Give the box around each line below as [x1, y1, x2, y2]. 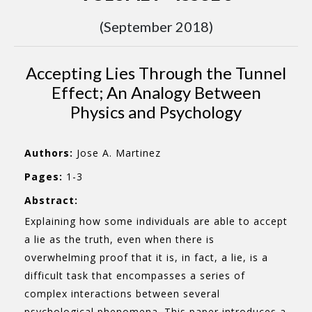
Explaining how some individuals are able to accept [24, 214, 288, 228]
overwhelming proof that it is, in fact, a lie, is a [24, 251, 268, 264]
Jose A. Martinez [73, 146, 161, 159]
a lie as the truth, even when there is [24, 233, 214, 246]
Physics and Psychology [70, 102, 242, 122]
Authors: [24, 146, 73, 159]
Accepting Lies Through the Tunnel [26, 63, 286, 83]
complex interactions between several [24, 287, 220, 300]
